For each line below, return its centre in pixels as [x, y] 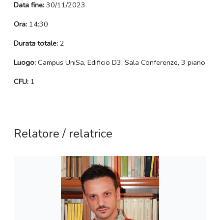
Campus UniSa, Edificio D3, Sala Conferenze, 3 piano [121, 63]
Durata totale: [36, 43]
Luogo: [25, 63]
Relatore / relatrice [63, 134]
